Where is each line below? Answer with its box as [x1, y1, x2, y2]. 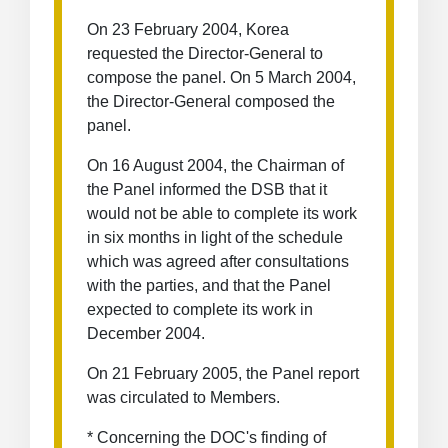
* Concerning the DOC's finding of [87, 429, 326, 446]
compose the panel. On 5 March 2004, [87, 69, 356, 86]
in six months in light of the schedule [87, 229, 343, 246]
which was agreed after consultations [87, 253, 349, 270]
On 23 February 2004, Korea [87, 21, 289, 38]
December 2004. [87, 325, 205, 342]
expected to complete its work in [87, 301, 313, 318]
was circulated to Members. [87, 389, 280, 406]
